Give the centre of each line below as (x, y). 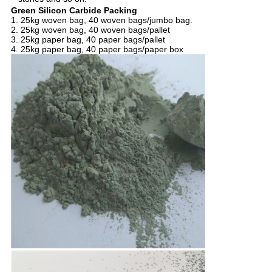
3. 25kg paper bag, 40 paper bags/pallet (88, 40)
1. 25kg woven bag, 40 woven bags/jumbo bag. (101, 20)
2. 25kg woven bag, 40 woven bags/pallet (90, 30)
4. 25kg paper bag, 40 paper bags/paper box (97, 49)
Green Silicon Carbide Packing (74, 11)
